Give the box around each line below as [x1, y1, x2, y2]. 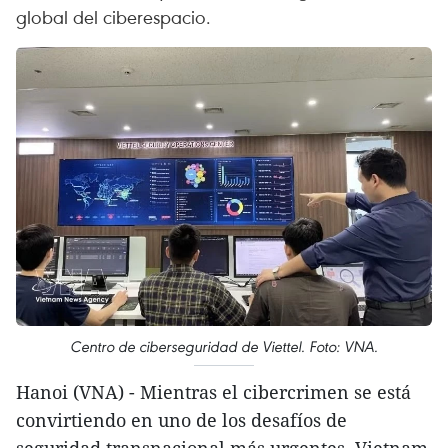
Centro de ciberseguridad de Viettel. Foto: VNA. [70, 337, 378, 357]
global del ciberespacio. [16, 4, 216, 29]
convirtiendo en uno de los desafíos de [16, 408, 347, 433]
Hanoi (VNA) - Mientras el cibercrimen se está [16, 380, 411, 405]
